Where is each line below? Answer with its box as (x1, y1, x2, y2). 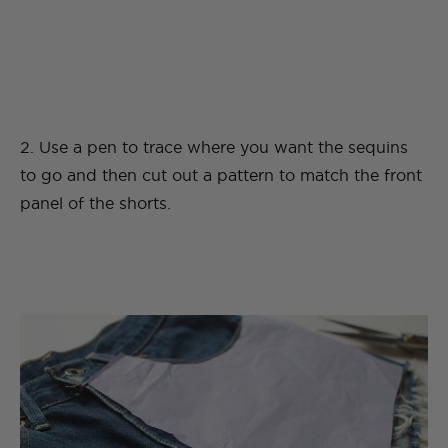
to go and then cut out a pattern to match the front (20, 166, 422, 185)
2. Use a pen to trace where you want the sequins (20, 138, 408, 157)
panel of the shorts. (20, 194, 171, 213)
